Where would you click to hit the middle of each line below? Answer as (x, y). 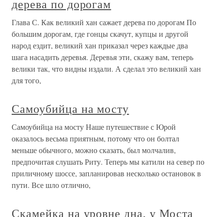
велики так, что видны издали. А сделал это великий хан (106, 69)
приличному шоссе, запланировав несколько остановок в (106, 173)
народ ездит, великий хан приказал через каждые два (100, 45)
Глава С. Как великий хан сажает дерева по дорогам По (104, 22)
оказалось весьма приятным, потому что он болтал (95, 138)
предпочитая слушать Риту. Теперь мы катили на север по (108, 162)
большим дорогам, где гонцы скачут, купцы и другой (100, 34)
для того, (26, 80)
